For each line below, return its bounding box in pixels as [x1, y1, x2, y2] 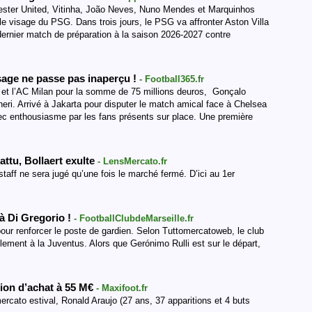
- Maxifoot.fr [96, 283, 148, 293]
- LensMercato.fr [97, 156, 167, 166]
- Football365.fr [139, 74, 204, 84]
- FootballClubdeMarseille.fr [74, 213, 194, 224]
